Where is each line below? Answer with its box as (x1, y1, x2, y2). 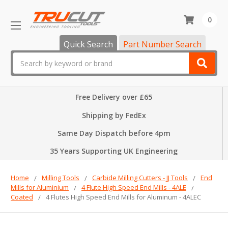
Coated (11, 192, 33, 202)
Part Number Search (123, 39, 202, 50)
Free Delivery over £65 (75, 92, 152, 102)
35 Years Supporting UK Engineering (50, 146, 178, 156)
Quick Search (64, 39, 113, 50)
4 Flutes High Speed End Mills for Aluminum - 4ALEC (46, 192, 201, 202)
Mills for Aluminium (11, 183, 69, 192)
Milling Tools (42, 173, 79, 183)
